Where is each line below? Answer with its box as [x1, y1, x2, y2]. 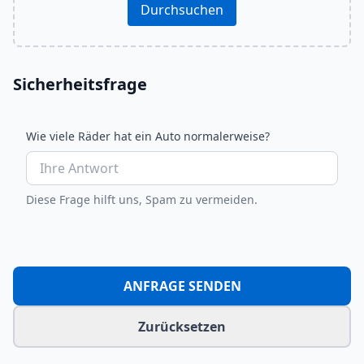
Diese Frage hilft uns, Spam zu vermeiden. [26, 192, 258, 207]
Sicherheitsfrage [13, 73, 147, 95]
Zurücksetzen [138, 318, 226, 336]
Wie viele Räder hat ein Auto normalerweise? [26, 128, 270, 144]
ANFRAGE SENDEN [123, 277, 241, 295]
